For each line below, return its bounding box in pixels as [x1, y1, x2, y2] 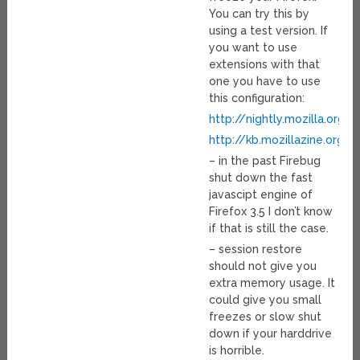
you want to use [209, 41, 298, 55]
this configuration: [209, 92, 305, 105]
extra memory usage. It [209, 276, 336, 290]
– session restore [209, 243, 303, 256]
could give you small [209, 293, 322, 307]
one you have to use [209, 75, 321, 88]
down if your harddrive [209, 327, 333, 341]
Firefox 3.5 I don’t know [209, 205, 333, 219]
